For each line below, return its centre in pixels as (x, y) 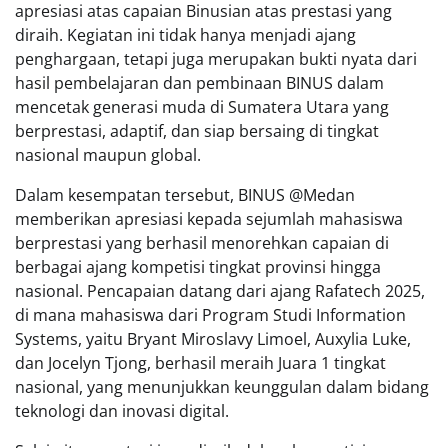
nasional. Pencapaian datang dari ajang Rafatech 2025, (220, 290)
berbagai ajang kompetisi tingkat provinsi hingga (198, 266)
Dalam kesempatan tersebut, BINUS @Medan (185, 194)
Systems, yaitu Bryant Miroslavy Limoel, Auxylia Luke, (213, 338)
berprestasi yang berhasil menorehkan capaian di (202, 242)
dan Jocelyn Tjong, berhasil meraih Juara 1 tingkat (200, 362)
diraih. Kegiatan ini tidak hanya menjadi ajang (185, 34)
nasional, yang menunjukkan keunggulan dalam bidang (222, 386)
